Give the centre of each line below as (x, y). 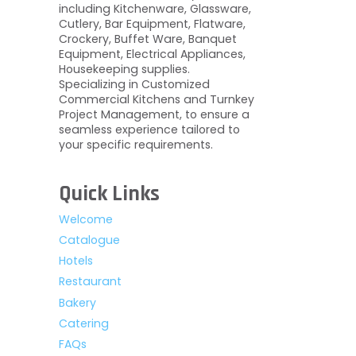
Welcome (86, 219)
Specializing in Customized (134, 84)
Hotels (76, 261)
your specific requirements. (136, 144)
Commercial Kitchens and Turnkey (157, 99)
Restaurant (90, 282)
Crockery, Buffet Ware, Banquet (148, 39)
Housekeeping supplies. (124, 69)
